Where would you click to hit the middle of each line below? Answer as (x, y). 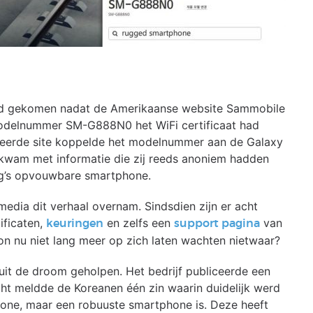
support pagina (217, 224)
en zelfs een (139, 223)
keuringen (75, 224)
